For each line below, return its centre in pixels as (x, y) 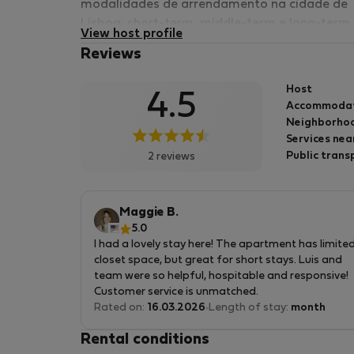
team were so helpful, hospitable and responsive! (221, 276)
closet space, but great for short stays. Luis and (218, 260)
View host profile (132, 34)
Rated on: (121, 308)
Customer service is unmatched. (176, 292)
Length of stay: (250, 308)
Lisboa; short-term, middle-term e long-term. (217, 24)
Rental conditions (145, 340)
